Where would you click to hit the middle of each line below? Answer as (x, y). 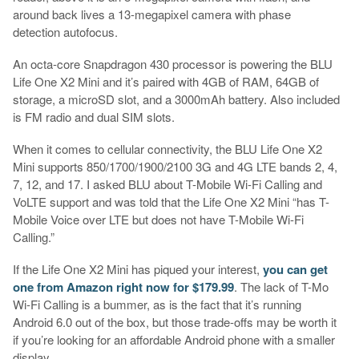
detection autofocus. (65, 32)
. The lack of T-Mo (281, 287)
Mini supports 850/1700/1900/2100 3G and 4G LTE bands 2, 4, (175, 167)
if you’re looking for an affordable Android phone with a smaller (173, 340)
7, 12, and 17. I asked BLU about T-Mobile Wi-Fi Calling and (167, 184)
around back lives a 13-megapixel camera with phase (151, 14)
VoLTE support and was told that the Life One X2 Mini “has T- (171, 202)
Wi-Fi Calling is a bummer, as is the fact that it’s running (157, 305)
